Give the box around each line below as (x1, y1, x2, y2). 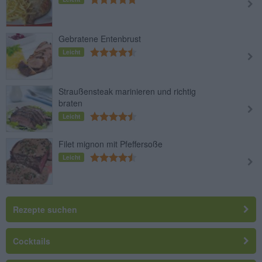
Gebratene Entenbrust (58, 32, 141, 44)
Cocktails (13, 235, 50, 247)
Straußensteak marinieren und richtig (58, 85, 196, 97)
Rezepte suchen (13, 203, 77, 215)
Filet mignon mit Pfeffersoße (58, 137, 163, 150)
